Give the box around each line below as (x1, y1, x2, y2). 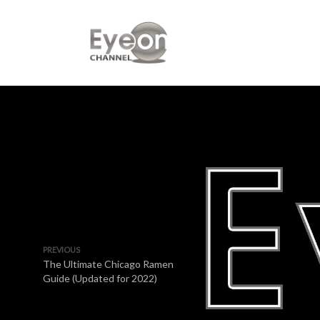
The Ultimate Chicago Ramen (43, 258, 174, 270)
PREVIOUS (43, 245, 80, 254)
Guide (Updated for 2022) (43, 272, 157, 284)
